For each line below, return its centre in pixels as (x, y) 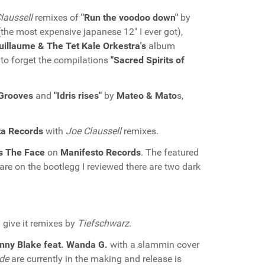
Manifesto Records (101, 152)
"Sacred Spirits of (148, 60)
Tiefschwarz (103, 223)
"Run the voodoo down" (130, 17)
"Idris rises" (78, 96)
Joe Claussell (93, 131)
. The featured (170, 152)
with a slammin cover (153, 245)
